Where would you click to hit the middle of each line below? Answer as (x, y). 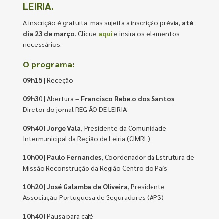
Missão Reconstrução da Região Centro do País (95, 168)
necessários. (43, 44)
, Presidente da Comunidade (124, 128)
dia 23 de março (49, 33)
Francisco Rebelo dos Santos (128, 98)
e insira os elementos (146, 33)
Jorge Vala (64, 128)
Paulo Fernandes (74, 157)
